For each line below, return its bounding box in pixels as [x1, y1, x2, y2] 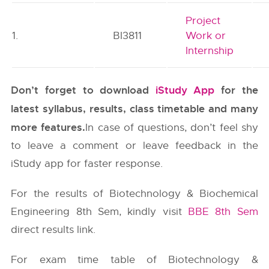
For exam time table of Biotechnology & [11, 253, 258, 266]
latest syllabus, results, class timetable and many [11, 102, 258, 115]
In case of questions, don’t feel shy [85, 121, 258, 134]
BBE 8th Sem [188, 205, 258, 218]
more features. [11, 121, 86, 134]
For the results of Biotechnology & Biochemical [11, 187, 258, 200]
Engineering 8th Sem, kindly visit [11, 205, 189, 218]
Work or [186, 29, 226, 42]
